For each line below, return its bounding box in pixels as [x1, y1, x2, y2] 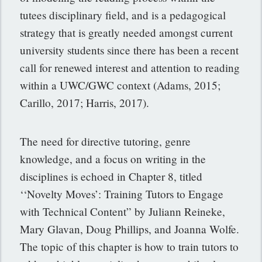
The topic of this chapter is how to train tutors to [20, 239, 239, 254]
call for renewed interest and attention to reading [20, 60, 240, 75]
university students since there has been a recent [20, 42, 239, 57]
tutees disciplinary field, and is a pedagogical [20, 7, 226, 22]
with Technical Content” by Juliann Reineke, [20, 204, 226, 219]
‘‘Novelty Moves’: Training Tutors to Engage [20, 187, 224, 202]
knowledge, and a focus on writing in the [20, 151, 206, 167]
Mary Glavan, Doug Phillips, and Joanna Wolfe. [20, 222, 240, 237]
